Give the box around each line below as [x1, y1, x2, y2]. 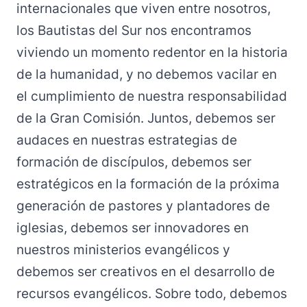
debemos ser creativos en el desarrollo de [16, 264, 275, 280]
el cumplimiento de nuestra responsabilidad [16, 88, 287, 104]
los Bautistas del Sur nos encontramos [16, 23, 251, 38]
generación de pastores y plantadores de [16, 198, 270, 214]
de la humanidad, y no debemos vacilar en [16, 66, 277, 82]
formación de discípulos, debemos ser [16, 154, 251, 170]
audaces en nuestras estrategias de [16, 132, 237, 148]
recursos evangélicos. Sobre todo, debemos [16, 286, 287, 302]
